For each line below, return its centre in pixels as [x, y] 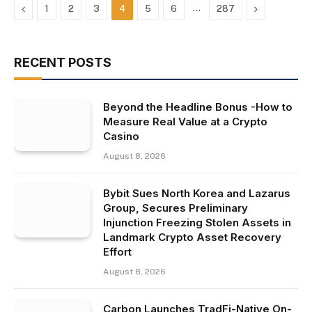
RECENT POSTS [63, 62]
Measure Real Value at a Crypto [185, 122]
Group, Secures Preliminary [175, 208]
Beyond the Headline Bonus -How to [198, 107]
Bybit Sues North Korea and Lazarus [197, 193]
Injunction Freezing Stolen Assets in [197, 223]
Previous [44, 8]
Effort [117, 252]
